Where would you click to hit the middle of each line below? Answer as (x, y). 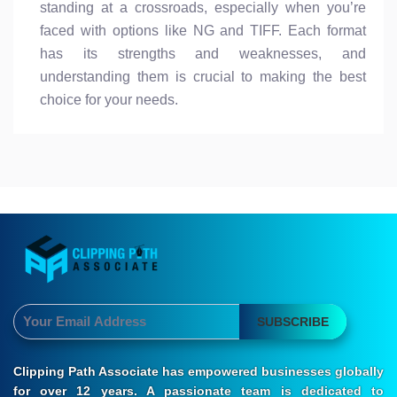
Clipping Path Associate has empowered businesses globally (198, 372)
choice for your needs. (109, 99)
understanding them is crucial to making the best (203, 76)
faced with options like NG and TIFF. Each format (203, 30)
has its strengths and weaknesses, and (203, 53)
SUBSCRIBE (293, 322)
